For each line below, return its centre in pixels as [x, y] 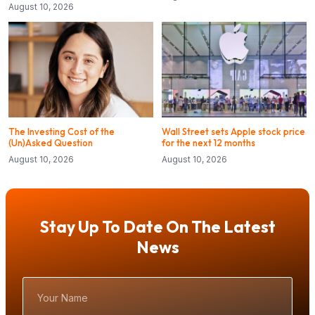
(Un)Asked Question [51, 143]
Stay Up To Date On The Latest [157, 227]
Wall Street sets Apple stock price [233, 132]
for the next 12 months [208, 143]
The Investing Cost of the [62, 132]
